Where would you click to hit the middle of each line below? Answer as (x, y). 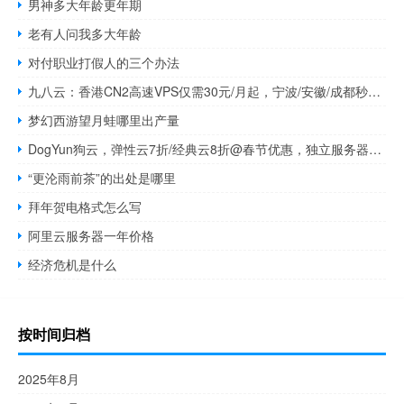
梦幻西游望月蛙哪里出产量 (104, 120)
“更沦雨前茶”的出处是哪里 (102, 178)
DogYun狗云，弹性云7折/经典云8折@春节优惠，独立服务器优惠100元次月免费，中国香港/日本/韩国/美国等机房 (376, 149)
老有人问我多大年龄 (85, 34)
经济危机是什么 (73, 265)
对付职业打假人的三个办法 (104, 63)
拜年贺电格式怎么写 (85, 207)
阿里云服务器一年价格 (92, 236)
